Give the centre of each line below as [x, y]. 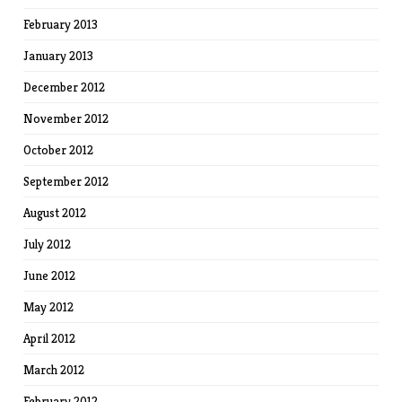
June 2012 [50, 275]
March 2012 [54, 370]
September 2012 [66, 181]
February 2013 [61, 24]
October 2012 [59, 150]
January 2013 [59, 56]
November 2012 [66, 118]
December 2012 [65, 87]
